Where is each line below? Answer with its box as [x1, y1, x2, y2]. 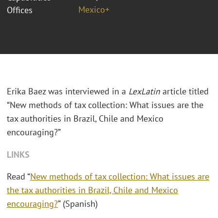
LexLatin [128, 86, 160, 97]
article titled [160, 86, 209, 97]
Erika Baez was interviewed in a [7, 86, 128, 97]
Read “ [7, 171, 30, 182]
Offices [7, 4, 33, 16]
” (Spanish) [58, 198, 98, 210]
